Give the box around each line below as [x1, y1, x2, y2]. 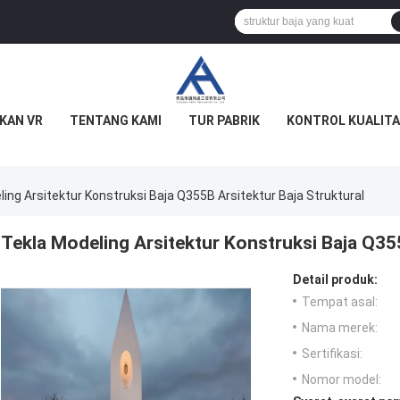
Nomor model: [302, 372, 381, 387]
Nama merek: [302, 321, 378, 336]
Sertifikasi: [302, 346, 362, 362]
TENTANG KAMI [69, 113, 162, 128]
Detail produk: [293, 272, 378, 287]
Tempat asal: [302, 295, 378, 310]
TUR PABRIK [187, 113, 260, 128]
